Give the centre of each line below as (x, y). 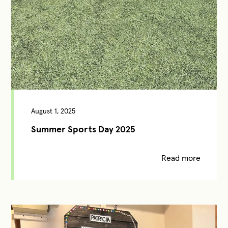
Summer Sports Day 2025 (83, 129)
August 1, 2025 (53, 111)
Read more (181, 158)
